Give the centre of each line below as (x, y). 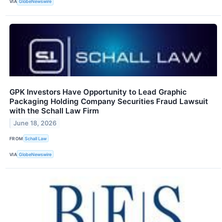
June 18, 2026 (35, 123)
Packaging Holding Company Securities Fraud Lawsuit (109, 101)
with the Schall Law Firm (54, 111)
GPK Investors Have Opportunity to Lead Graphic (98, 92)
